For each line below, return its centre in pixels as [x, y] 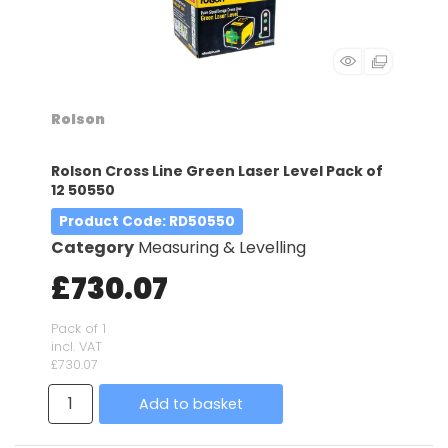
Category [92, 247]
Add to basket [191, 403]
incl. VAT [76, 346]
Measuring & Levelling [222, 247]
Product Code [111, 221]
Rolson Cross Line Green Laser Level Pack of [217, 170]
